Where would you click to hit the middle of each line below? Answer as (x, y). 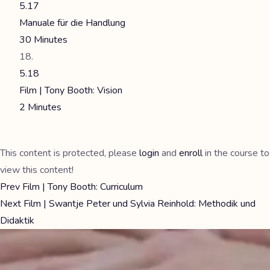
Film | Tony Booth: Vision (71, 90)
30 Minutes (43, 40)
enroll (191, 153)
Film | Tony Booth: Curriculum (81, 187)
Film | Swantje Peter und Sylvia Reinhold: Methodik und (138, 204)
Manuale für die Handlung (72, 23)
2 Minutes (40, 107)
